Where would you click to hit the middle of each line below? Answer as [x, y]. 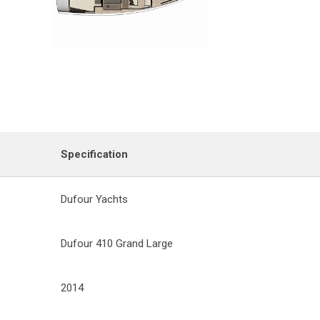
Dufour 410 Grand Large [117, 243]
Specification [94, 154]
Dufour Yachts [94, 199]
